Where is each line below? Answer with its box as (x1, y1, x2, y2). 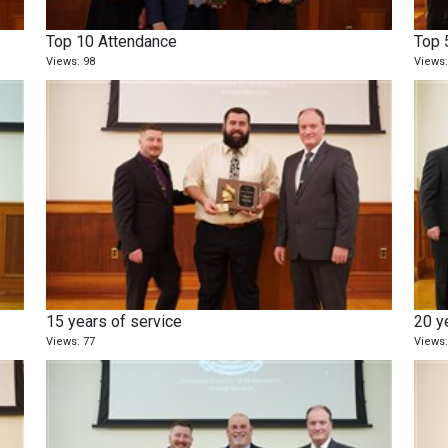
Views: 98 (46, 55, 96, 69)
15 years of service (46, 312, 183, 332)
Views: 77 (46, 335, 96, 349)
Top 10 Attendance (46, 32, 178, 52)
